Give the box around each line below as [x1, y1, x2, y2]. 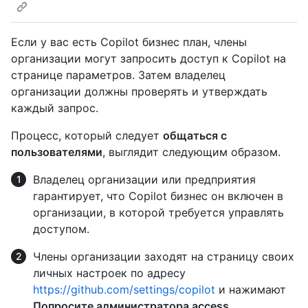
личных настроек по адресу [33, 266, 186, 280]
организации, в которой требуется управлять [33, 206, 284, 220]
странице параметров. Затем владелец [11, 68, 225, 82]
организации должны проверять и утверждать [11, 85, 267, 99]
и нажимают [215, 283, 286, 297]
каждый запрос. [11, 101, 98, 115]
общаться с [163, 129, 227, 143]
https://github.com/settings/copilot [33, 283, 215, 297]
